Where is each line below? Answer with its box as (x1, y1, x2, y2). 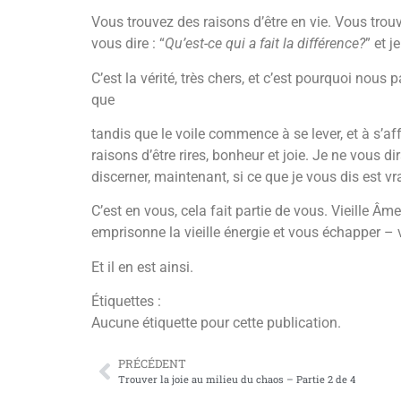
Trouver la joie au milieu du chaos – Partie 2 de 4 (118, 372, 355, 387)
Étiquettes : (91, 293, 161, 311)
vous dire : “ (91, 35, 165, 53)
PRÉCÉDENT (118, 356, 186, 371)
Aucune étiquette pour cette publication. (91, 314, 341, 332)
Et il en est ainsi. (91, 258, 193, 276)
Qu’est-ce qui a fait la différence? (165, 35, 365, 53)
